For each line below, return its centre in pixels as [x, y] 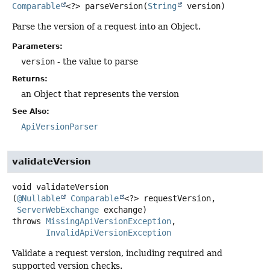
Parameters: [37, 46]
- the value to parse [96, 61]
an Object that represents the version [100, 94]
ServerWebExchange [58, 209]
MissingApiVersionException [108, 221]
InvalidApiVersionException [108, 232]
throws [29, 221]
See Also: [31, 111]
